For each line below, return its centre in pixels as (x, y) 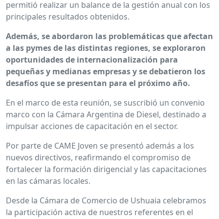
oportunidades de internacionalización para (92, 60)
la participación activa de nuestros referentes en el (99, 212)
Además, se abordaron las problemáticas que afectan (109, 36)
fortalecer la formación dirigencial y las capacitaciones (106, 169)
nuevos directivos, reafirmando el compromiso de (98, 158)
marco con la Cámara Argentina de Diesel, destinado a (106, 115)
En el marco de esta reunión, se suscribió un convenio (105, 103)
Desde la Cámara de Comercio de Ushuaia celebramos (106, 201)
